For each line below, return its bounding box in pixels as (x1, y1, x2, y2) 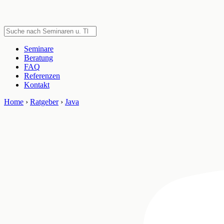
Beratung (24, 53, 53, 62)
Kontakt (24, 80, 49, 89)
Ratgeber (30, 97, 58, 106)
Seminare (24, 44, 53, 53)
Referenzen (24, 71, 60, 80)
